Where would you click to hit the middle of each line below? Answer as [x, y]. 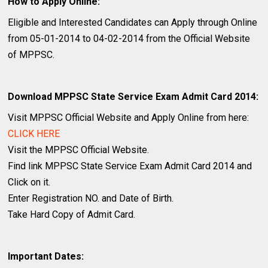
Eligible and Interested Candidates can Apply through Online [133, 22]
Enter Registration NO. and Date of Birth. [91, 198]
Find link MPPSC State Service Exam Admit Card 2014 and [130, 166]
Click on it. [29, 182]
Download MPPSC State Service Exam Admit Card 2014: [133, 96]
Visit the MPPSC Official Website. [79, 150]
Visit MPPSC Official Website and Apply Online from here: [129, 117]
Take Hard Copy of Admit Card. [72, 214]
